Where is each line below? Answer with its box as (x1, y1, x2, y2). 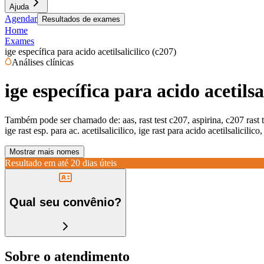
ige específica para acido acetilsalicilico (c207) (5, 47, 176, 57)
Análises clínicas (12, 57, 74, 67)
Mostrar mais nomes (9, 147, 80, 156)
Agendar (5, 14, 37, 24)
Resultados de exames (42, 15, 120, 24)
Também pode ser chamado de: (5, 114, 120, 125)
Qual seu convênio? (9, 196, 121, 209)
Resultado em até (5, 157, 68, 168)
